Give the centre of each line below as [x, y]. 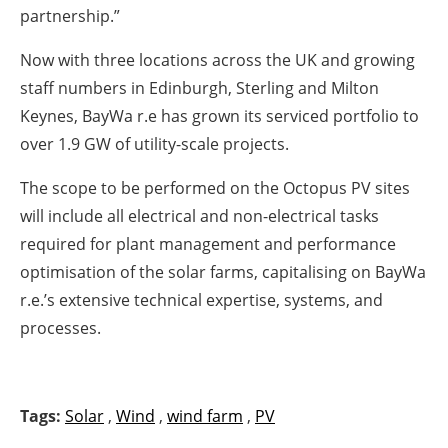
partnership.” [70, 16]
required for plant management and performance [208, 244]
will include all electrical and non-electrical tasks [199, 216]
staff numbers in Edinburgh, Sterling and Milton [199, 88]
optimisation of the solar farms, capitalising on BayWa [223, 272]
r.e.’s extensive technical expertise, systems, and [201, 300]
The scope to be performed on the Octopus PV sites [215, 188]
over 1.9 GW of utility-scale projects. [154, 144]
